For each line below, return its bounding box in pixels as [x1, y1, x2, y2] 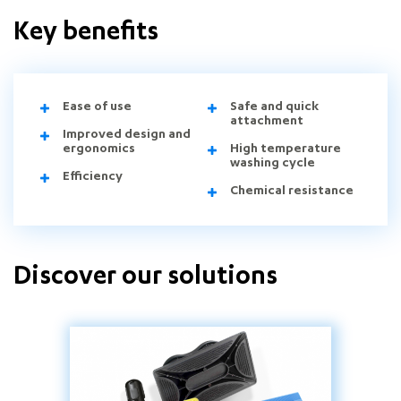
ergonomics [63, 142, 135, 157]
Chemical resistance [230, 184, 354, 199]
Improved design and [63, 128, 191, 142]
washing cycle [230, 157, 315, 171]
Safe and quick [230, 100, 319, 115]
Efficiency [63, 170, 123, 184]
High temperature [230, 142, 341, 157]
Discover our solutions [13, 264, 277, 293]
